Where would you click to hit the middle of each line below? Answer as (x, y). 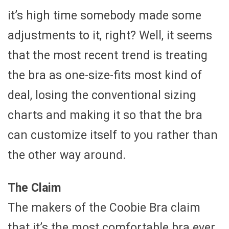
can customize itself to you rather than (113, 135)
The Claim (34, 188)
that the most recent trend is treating (108, 55)
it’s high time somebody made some (105, 15)
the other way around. (67, 155)
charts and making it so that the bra (105, 115)
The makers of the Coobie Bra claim (104, 208)
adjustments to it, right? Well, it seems (110, 35)
